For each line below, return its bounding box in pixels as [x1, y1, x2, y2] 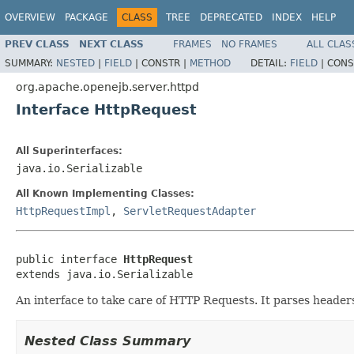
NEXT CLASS [79, 38, 144, 50]
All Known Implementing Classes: [16, 187, 194, 199]
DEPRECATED [200, 12, 262, 23]
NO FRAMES [221, 38, 277, 50]
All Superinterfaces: [16, 145, 122, 156]
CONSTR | [141, 57, 190, 69]
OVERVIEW [5, 12, 55, 23]
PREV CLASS [5, 38, 70, 50]
